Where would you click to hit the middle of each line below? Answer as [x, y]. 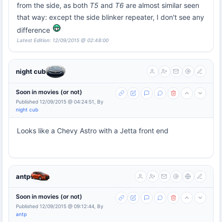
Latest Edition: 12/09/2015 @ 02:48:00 [63, 40]
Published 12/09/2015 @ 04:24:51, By [60, 101]
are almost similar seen [162, 5]
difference [34, 30]
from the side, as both [53, 5]
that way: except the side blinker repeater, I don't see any [111, 17]
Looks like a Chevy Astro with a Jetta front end [93, 130]
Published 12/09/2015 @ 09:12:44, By [60, 206]
